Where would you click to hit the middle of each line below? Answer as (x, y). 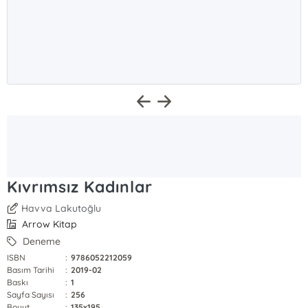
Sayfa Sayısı (31, 295)
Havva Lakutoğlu (62, 208)
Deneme (41, 241)
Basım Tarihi (31, 270)
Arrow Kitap (48, 224)
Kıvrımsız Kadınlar (80, 187)
